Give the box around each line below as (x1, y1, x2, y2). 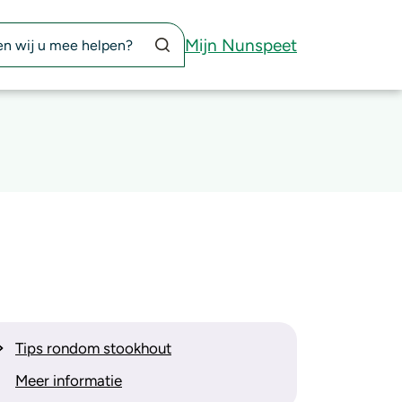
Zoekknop (139, 23, 203, 40)
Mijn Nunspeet (185, 34, 297, 56)
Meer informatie (15, 371, 122, 389)
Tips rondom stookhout (15, 339, 171, 357)
